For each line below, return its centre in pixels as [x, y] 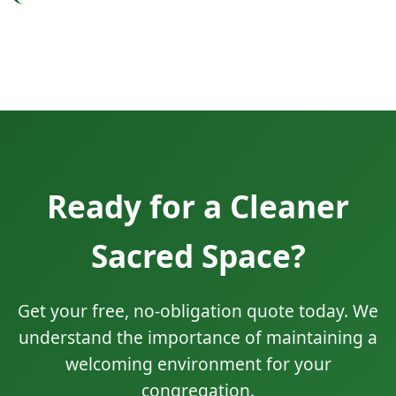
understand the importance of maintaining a [198, 337]
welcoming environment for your [198, 363]
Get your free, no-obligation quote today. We [198, 310]
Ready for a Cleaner [198, 206]
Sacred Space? [198, 255]
